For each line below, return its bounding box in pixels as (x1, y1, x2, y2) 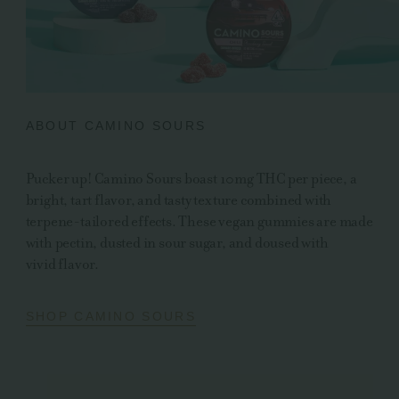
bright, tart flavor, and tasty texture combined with (25, 189, 332, 210)
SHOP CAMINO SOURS (25, 308, 197, 323)
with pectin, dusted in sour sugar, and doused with (25, 232, 329, 253)
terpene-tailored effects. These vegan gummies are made (25, 210, 373, 232)
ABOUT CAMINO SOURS (25, 118, 207, 134)
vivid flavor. (25, 253, 99, 274)
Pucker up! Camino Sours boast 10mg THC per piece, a (25, 167, 357, 189)
